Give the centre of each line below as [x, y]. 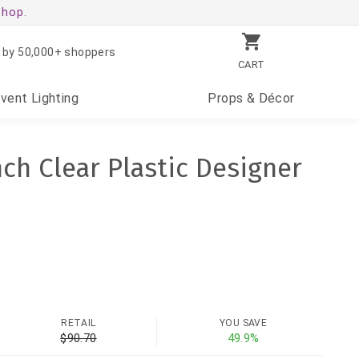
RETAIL [79, 323]
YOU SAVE [243, 323]
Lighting [53, 98]
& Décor [269, 98]
